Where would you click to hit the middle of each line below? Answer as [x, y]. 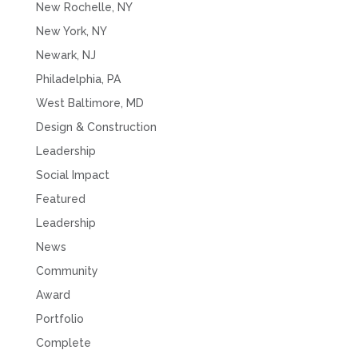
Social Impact [72, 175]
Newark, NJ [66, 56]
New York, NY [71, 32]
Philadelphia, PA [78, 80]
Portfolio [60, 319]
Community [67, 271]
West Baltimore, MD [89, 103]
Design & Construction [96, 127]
